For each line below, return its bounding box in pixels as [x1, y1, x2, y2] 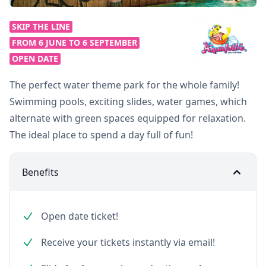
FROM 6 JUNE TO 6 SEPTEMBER [12, 37, 137, 48]
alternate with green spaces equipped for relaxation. [9, 112, 246, 125]
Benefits [22, 166, 59, 179]
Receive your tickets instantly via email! [41, 236, 215, 249]
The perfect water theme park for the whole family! [9, 78, 239, 91]
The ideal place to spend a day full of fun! [9, 128, 193, 141]
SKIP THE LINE [12, 21, 70, 32]
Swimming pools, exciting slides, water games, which [9, 95, 247, 108]
